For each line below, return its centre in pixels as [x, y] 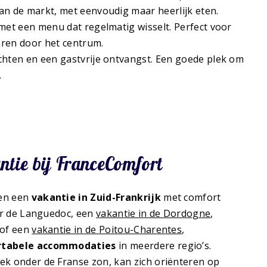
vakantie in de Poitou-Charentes [107, 230]
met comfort [191, 198]
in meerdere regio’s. [164, 246]
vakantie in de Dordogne [153, 214]
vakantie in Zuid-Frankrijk [96, 198]
